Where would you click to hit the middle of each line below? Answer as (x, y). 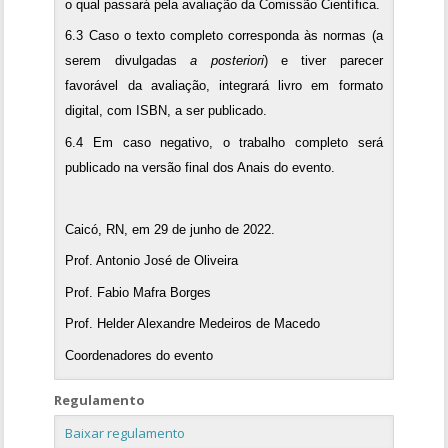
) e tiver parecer (323, 61)
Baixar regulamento (125, 433)
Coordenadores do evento (139, 355)
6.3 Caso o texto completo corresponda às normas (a (224, 36)
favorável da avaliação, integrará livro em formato (224, 86)
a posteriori (227, 61)
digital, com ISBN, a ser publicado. (166, 111)
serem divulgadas (128, 61)
